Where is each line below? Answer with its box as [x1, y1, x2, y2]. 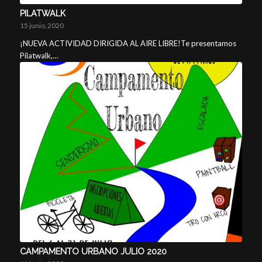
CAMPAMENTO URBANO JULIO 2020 [19, 247, 167, 257]
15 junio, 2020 [19, 21, 64, 30]
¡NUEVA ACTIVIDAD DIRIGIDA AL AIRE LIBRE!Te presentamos [19, 39, 236, 49]
